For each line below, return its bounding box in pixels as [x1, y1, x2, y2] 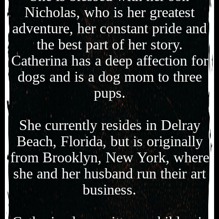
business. [83, 181, 136, 198]
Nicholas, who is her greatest [24, 4, 195, 21]
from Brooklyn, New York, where [10, 149, 209, 166]
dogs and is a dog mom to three [17, 68, 202, 85]
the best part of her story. [36, 36, 183, 53]
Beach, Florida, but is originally [16, 133, 203, 150]
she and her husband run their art [13, 165, 206, 182]
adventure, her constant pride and [12, 20, 207, 37]
